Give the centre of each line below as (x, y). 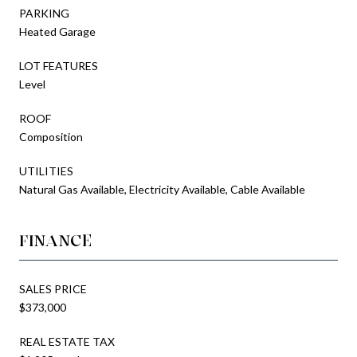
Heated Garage (57, 31)
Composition (51, 136)
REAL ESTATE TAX (67, 341)
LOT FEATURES (59, 65)
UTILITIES (46, 171)
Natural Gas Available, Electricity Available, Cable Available (162, 189)
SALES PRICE (53, 288)
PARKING (44, 13)
